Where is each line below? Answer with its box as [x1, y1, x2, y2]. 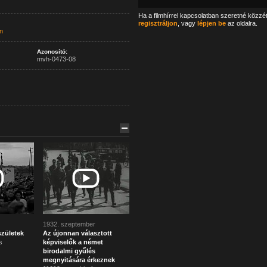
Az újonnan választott [42, 229, 112, 237]
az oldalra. [225, 20, 257, 27]
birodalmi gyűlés [42, 247, 95, 254]
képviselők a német [42, 238, 103, 246]
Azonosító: [36, 48, 67, 55]
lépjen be [197, 20, 226, 27]
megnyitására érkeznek [42, 256, 115, 263]
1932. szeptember [42, 221, 95, 228]
